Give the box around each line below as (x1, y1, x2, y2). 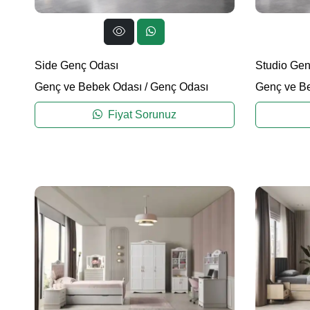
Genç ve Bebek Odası (35, 81, 142, 93)
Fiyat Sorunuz (104, 109, 176, 121)
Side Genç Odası (35, 60, 118, 72)
